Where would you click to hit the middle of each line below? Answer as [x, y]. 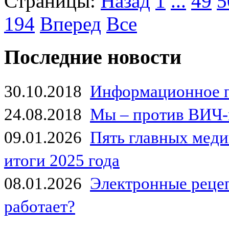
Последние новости [93, 57]
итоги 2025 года [62, 160]
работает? [40, 206]
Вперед [71, 24]
